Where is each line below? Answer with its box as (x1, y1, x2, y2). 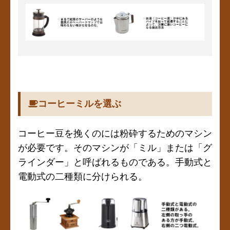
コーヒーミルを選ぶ (38, 98, 121, 109)
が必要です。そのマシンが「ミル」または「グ (18, 142, 212, 153)
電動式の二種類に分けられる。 (18, 171, 147, 182)
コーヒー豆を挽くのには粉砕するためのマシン (18, 128, 212, 139)
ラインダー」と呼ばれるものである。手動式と (18, 157, 212, 167)
